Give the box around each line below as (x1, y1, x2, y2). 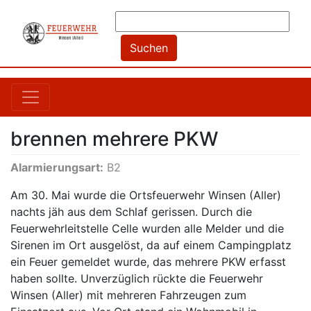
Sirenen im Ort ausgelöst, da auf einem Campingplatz (10, 238, 292, 252)
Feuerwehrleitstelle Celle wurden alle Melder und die (10, 221, 284, 235)
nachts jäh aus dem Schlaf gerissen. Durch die (10, 205, 252, 219)
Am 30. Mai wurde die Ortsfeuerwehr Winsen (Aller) (10, 188, 281, 202)
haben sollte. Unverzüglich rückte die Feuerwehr (10, 271, 263, 285)
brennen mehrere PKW (10, 127, 218, 151)
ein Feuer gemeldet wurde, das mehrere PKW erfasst (10, 255, 286, 269)
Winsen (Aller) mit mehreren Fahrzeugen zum (10, 288, 246, 302)
